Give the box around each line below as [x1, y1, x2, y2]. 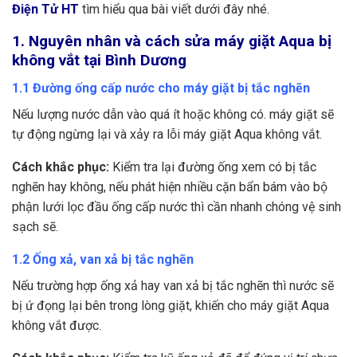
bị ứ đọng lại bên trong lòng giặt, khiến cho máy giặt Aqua [12, 298, 329, 314]
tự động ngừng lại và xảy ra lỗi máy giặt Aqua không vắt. [12, 127, 322, 143]
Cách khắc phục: [12, 159, 109, 175]
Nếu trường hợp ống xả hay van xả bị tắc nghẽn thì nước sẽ [12, 278, 334, 294]
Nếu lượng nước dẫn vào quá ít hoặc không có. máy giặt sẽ [12, 107, 334, 123]
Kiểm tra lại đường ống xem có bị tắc [109, 159, 316, 175]
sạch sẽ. [12, 219, 58, 235]
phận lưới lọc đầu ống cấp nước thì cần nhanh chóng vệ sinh [12, 199, 341, 215]
